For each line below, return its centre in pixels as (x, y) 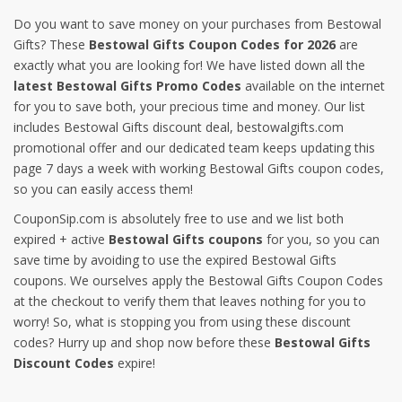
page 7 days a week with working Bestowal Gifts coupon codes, (199, 168)
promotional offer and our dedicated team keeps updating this (194, 148)
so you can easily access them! (103, 189)
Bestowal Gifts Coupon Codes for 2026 (212, 44)
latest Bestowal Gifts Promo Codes (127, 86)
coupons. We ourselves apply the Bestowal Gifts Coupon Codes (198, 280)
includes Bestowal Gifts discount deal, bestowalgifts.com (179, 127)
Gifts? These (51, 44)
